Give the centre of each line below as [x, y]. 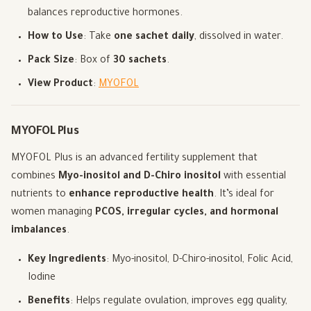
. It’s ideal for [244, 195]
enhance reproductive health [141, 195]
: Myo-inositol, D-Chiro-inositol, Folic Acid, [200, 261]
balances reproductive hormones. [105, 14]
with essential [253, 177]
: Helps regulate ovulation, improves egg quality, [179, 302]
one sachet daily [154, 38]
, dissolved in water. [239, 38]
